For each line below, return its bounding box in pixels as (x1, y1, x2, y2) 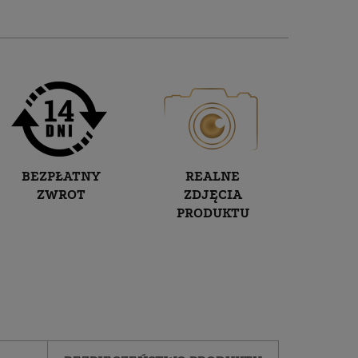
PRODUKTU (176, 205, 249, 221)
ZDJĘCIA (183, 186, 242, 202)
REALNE (185, 168, 240, 184)
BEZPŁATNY (21, 168, 101, 184)
